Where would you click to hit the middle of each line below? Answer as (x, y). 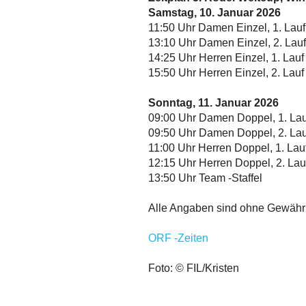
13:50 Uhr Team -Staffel (205, 178)
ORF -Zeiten (178, 238)
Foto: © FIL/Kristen (194, 268)
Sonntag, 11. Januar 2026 (213, 103)
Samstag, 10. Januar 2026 (214, 13)
